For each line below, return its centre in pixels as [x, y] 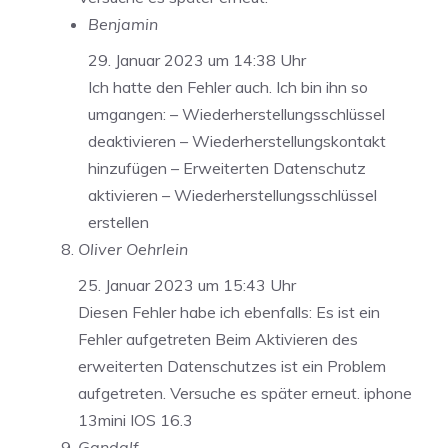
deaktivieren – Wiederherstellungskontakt [237, 140]
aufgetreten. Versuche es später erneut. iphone [245, 392]
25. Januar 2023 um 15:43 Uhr [187, 284]
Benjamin [123, 23]
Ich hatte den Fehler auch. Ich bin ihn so [228, 86]
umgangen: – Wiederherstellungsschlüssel [236, 113]
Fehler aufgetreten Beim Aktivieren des [218, 338]
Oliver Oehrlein [133, 248]
